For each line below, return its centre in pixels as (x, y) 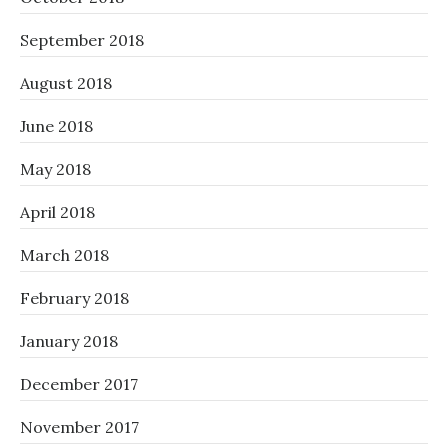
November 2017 (79, 427)
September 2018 (82, 40)
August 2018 (66, 83)
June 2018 (56, 126)
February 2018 (74, 298)
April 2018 (57, 212)
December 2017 (79, 384)
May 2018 (55, 169)
